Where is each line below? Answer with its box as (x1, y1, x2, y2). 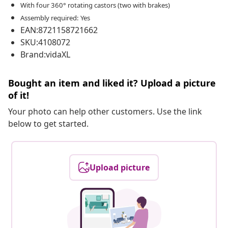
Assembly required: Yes (20, 13, 90, 23)
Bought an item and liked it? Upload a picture (8, 77, 216, 90)
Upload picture (90, 162, 150, 174)
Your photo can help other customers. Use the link (8, 106, 202, 118)
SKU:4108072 (20, 37, 70, 48)
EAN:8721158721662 (20, 24, 98, 36)
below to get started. (8, 118, 89, 130)
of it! (8, 89, 29, 102)
